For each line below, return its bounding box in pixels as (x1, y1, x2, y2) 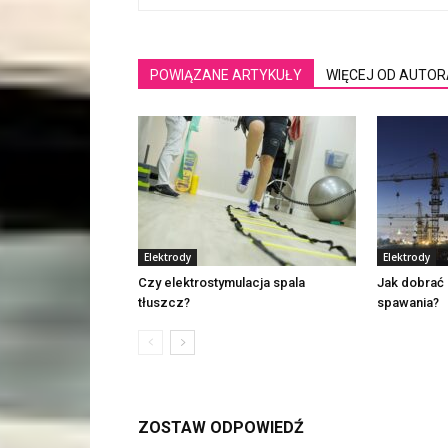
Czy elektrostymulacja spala (138, 275, 305, 291)
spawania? (377, 295, 439, 311)
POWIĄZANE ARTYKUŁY (150, 67, 302, 84)
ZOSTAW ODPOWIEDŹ (138, 418, 304, 438)
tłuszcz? (138, 295, 190, 311)
